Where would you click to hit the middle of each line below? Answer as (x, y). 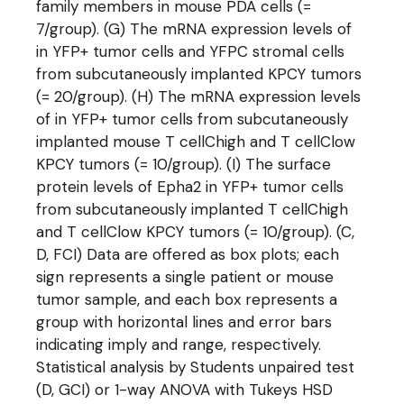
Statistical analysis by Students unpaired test (196, 367)
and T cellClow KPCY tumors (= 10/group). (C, (196, 232)
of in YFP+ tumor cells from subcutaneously (193, 119)
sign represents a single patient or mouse (185, 277)
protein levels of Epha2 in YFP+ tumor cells (190, 187)
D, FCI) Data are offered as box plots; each (188, 254)
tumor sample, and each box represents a (187, 299)
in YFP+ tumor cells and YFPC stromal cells (191, 51)
